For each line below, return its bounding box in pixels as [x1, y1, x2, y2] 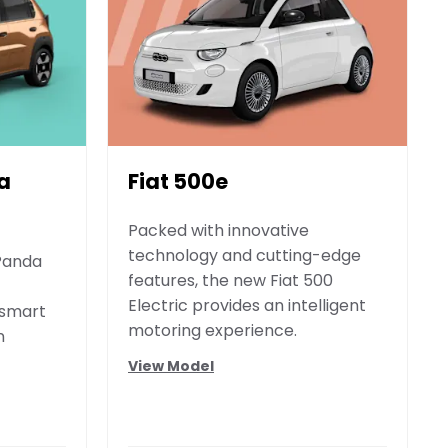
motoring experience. [128, 319, 297, 343]
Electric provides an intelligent [128, 294, 366, 318]
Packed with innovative [128, 219, 309, 243]
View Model [128, 355, 214, 376]
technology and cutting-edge [128, 244, 361, 268]
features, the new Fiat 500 [128, 269, 333, 293]
